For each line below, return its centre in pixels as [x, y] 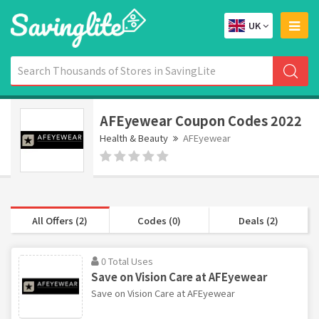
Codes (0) [159, 220]
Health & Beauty [134, 137]
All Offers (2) [60, 220]
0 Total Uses [127, 261]
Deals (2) [258, 220]
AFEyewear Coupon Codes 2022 [201, 120]
